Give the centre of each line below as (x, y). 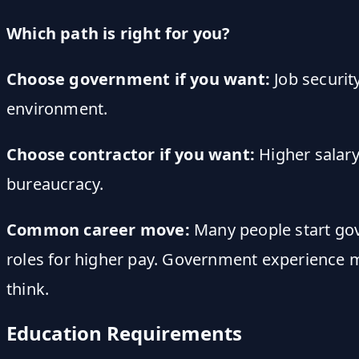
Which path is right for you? (119, 33)
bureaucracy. (55, 184)
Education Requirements (124, 333)
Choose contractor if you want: (131, 154)
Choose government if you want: (138, 79)
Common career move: (98, 229)
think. (28, 288)
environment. (57, 108)
